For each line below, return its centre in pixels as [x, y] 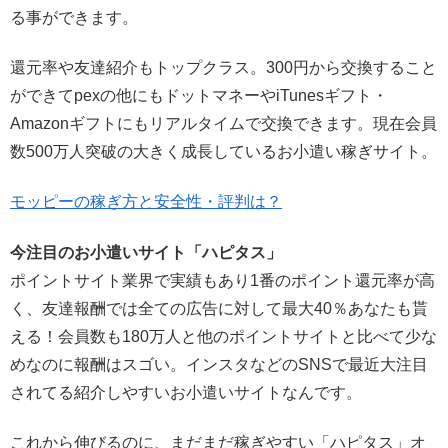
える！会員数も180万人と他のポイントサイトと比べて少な [223, 336]
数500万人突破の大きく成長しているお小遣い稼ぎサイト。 [223, 151]
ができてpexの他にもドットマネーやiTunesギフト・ [199, 95]
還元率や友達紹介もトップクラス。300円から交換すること [223, 67]
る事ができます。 [74, 17]
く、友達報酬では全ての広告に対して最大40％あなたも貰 [219, 308]
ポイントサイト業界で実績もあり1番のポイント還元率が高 [222, 280]
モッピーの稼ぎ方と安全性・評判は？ [146, 202]
